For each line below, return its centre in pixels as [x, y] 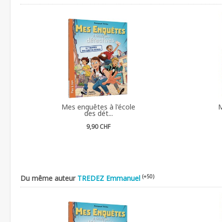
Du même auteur [49, 178]
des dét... [98, 113]
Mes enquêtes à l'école [99, 107]
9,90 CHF [99, 126]
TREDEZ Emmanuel [109, 178]
